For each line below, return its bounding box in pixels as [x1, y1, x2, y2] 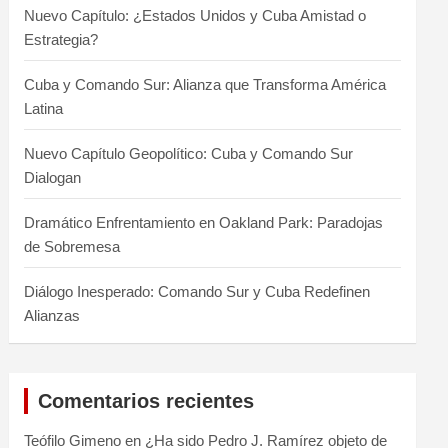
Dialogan [24, 168, 82, 186]
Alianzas [24, 306, 81, 324]
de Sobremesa [24, 237, 121, 255]
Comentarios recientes [38, 389, 255, 412]
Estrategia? [24, 30, 99, 48]
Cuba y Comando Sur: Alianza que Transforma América [24, 75, 387, 93]
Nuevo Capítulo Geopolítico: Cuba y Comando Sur [24, 144, 354, 162]
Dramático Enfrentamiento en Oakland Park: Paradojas [24, 213, 384, 231]
